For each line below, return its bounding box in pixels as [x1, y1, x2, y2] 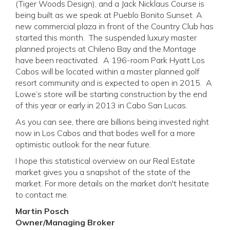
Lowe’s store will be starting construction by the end [15, 89, 207, 99]
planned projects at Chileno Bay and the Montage [15, 44, 196, 54]
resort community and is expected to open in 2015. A [15, 78, 212, 88]
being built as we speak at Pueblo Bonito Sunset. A [15, 10, 202, 20]
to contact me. [15, 189, 68, 200]
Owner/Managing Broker [15, 217, 115, 227]
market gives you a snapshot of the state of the [15, 167, 190, 177]
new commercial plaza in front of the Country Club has [15, 21, 214, 31]
